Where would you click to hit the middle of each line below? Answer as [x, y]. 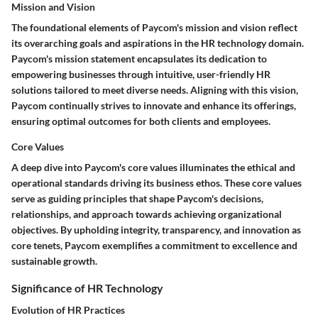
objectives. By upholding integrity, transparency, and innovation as [156, 230]
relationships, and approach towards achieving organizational [147, 214]
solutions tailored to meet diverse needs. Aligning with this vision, [155, 90]
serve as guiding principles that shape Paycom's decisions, [137, 199]
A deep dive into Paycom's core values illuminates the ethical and [153, 168]
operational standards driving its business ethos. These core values [157, 183]
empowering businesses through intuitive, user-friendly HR [141, 75]
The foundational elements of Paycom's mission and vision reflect [154, 28]
